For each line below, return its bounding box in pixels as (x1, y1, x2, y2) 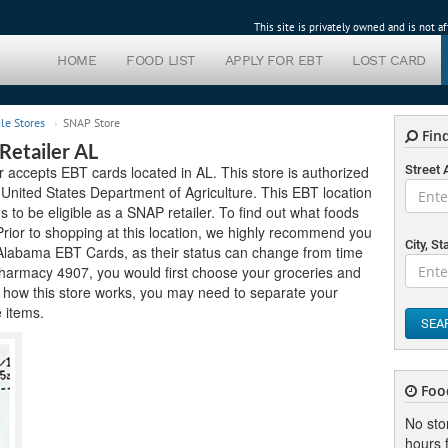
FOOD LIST (126, 52, 195, 68)
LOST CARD (352, 52, 426, 68)
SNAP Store (63, 115, 120, 130)
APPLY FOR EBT (224, 52, 322, 68)
